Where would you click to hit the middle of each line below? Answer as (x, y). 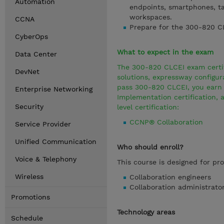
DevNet (27, 71)
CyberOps (31, 36)
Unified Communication (56, 141)
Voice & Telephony (46, 159)
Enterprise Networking (54, 89)
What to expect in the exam (165, 52)
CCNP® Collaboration (166, 122)
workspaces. (151, 17)
